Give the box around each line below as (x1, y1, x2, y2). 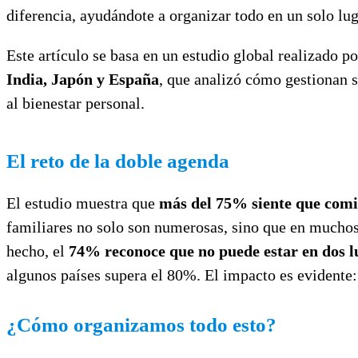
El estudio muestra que (6, 193, 159, 212)
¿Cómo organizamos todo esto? (6, 313, 276, 336)
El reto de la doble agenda (6, 149, 229, 172)
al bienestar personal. (6, 93, 145, 112)
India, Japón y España (6, 70, 159, 88)
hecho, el (6, 241, 69, 260)
